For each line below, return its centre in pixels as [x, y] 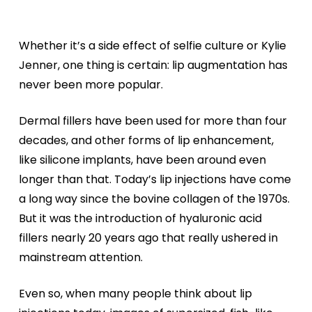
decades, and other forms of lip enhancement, [146, 140]
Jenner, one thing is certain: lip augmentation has [153, 65]
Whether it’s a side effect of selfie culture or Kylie [152, 46]
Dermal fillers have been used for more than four [153, 121]
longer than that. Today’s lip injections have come [155, 179]
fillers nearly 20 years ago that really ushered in [148, 238]
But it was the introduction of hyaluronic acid [140, 218]
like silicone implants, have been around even [142, 160]
